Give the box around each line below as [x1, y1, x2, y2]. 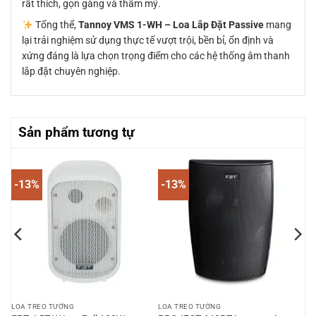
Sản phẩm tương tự [18, 124, 135, 141]
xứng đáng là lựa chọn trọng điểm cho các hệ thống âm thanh [22, 50, 290, 62]
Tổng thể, [32, 19, 78, 31]
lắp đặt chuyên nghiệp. [22, 66, 121, 78]
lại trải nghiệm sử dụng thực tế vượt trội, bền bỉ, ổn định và [22, 35, 274, 47]
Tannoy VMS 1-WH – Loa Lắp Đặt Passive [78, 19, 264, 31]
